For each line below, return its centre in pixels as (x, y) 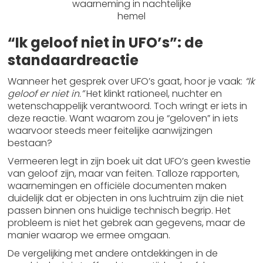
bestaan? (30, 143)
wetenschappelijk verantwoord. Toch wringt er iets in (128, 106)
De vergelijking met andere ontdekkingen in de (113, 253)
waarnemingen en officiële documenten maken (117, 186)
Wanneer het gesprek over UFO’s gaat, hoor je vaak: (127, 81)
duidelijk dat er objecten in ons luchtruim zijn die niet (126, 198)
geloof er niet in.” (46, 94)
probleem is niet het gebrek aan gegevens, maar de (127, 223)
